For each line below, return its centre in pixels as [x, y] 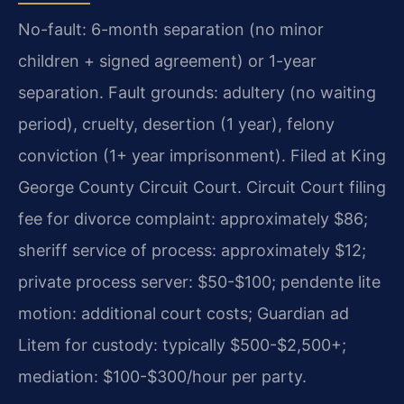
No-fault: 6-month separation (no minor [171, 29]
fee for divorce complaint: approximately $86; [193, 218]
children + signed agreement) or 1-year [167, 60]
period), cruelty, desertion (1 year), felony [176, 124]
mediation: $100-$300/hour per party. [162, 376]
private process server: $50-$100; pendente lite [199, 281]
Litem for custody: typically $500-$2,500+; [182, 344]
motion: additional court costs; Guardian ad [184, 313]
